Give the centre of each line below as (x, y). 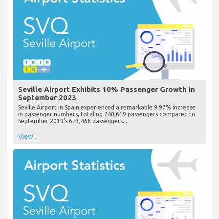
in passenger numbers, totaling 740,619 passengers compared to (107, 114)
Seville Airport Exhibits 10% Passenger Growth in (107, 89)
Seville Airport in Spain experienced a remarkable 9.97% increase (107, 108)
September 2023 (47, 98)
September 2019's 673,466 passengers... (73, 121)
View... (28, 137)
